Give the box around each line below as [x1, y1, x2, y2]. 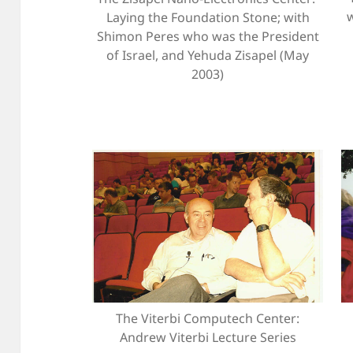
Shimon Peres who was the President [96, 28, 319, 46]
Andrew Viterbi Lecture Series [119, 329, 296, 347]
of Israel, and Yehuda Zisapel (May [106, 46, 309, 65]
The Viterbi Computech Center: [116, 310, 299, 328]
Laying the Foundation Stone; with [106, 9, 310, 27]
